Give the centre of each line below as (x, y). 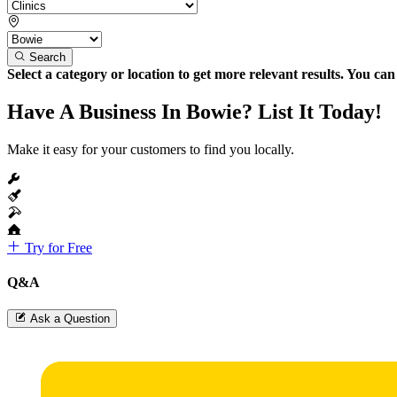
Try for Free (57, 247)
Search (47, 57)
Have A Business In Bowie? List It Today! (195, 111)
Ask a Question (70, 319)
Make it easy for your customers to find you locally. (151, 149)
